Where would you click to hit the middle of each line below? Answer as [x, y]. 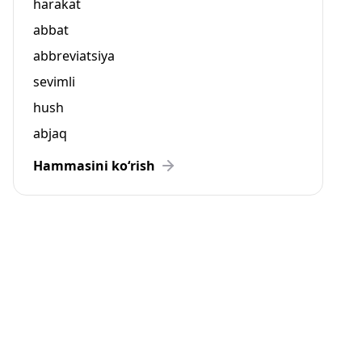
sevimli [54, 82]
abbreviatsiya [74, 56]
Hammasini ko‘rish [94, 166]
